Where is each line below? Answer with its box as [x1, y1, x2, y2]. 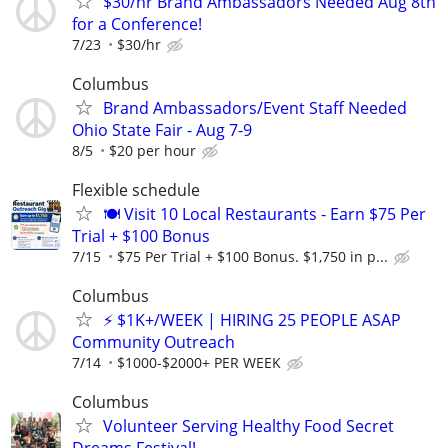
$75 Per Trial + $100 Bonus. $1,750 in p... [117, 247, 388, 267]
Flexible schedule [72, 179, 200, 202]
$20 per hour [109, 140, 196, 160]
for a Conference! [72, 12, 202, 35]
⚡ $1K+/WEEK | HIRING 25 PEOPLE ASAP [103, 309, 401, 332]
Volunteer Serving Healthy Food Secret [103, 415, 394, 438]
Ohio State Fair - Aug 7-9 [72, 118, 252, 141]
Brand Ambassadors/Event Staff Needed [103, 96, 407, 119]
